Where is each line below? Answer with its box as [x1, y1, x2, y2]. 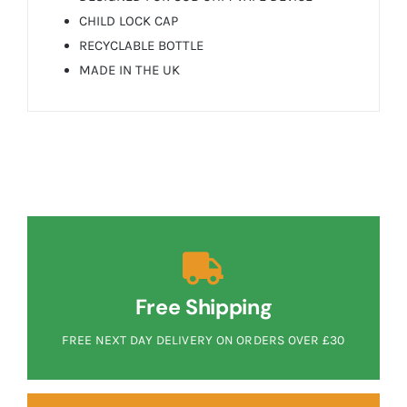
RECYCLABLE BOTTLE [78, 37, 203, 55]
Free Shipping [134, 293, 273, 321]
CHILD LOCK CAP [78, 13, 178, 30]
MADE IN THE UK [78, 62, 180, 79]
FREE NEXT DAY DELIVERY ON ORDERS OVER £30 [62, 332, 345, 348]
